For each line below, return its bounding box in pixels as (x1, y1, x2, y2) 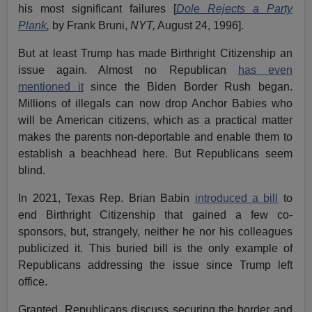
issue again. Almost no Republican (18, 63, 238, 76)
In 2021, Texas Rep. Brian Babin (18, 192, 195, 204)
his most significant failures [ (18, 2, 176, 15)
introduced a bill (194, 192, 279, 204)
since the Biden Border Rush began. (83, 80, 292, 93)
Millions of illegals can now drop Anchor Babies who (18, 97, 292, 109)
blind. (18, 164, 46, 176)
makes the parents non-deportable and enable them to (18, 130, 292, 143)
